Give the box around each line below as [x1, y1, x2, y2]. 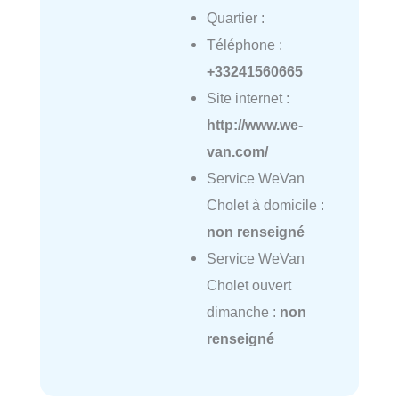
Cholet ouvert [206, 277, 291, 294]
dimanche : [206, 304, 280, 321]
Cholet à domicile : [206, 197, 324, 214]
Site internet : [206, 90, 289, 107]
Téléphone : [206, 37, 282, 53]
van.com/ [206, 143, 268, 160]
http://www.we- [206, 117, 303, 134]
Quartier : [206, 10, 265, 27]
